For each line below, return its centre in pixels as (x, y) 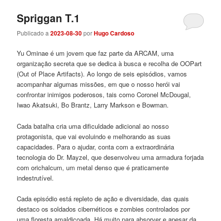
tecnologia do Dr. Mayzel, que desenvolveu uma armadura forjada (110, 157)
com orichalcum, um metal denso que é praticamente (93, 167)
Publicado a (34, 33)
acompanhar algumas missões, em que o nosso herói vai (99, 84)
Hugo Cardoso (114, 33)
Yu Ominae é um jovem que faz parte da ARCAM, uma (95, 53)
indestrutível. (36, 178)
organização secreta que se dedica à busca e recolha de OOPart (110, 64)
